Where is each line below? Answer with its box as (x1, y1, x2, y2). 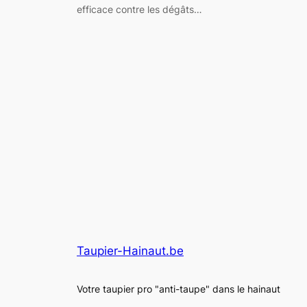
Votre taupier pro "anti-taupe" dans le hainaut (77, 282, 280, 295)
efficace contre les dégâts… (77, 3, 202, 15)
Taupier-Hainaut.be (77, 244, 184, 258)
